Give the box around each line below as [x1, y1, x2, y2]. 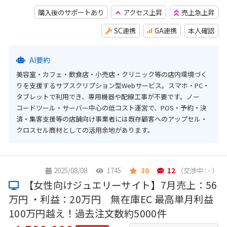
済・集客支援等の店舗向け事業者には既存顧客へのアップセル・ [16, 113, 207, 124]
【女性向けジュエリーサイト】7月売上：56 [21, 177, 217, 192]
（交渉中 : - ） [177, 165, 219, 176]
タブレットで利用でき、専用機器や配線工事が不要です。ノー [16, 91, 200, 101]
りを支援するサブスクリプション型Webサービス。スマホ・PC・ [16, 80, 209, 90]
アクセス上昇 [123, 7, 163, 18]
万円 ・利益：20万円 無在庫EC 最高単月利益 [8, 192, 214, 206]
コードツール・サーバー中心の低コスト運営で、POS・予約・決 [16, 102, 207, 112]
